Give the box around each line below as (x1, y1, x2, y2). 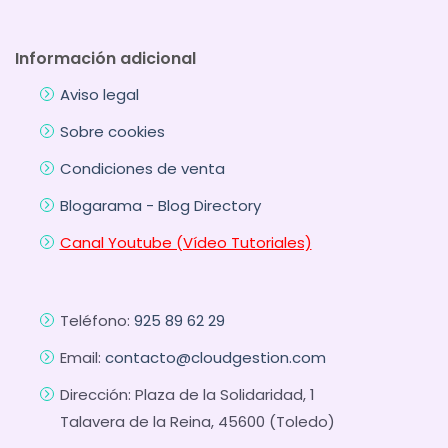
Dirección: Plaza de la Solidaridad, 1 (59, 383, 315, 405)
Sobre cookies (59, 120, 165, 142)
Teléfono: (59, 309, 134, 331)
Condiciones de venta (59, 157, 225, 179)
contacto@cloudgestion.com (104, 346, 326, 368)
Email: (59, 346, 105, 368)
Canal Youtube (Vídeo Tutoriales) (59, 231, 312, 253)
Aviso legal (59, 83, 139, 105)
